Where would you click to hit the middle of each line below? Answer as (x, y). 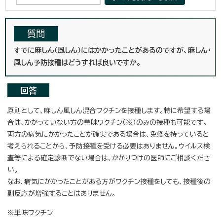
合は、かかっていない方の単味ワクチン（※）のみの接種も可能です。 (107, 122)
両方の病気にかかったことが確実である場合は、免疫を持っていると (108, 134)
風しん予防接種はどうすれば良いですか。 (77, 62)
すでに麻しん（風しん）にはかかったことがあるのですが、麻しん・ (112, 50)
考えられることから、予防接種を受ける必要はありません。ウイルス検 (109, 146)
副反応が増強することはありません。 (62, 193)
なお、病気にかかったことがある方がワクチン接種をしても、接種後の (109, 181)
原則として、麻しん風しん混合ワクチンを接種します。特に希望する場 (109, 110)
